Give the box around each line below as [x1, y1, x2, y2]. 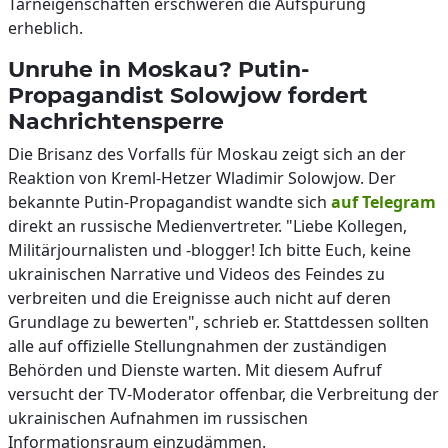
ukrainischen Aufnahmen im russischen [8, 407, 308, 429]
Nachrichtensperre [8, 108, 224, 134]
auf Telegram [331, 191, 436, 213]
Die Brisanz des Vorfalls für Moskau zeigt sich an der [8, 143, 406, 165]
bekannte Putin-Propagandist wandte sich [8, 191, 331, 213]
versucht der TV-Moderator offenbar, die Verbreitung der [8, 383, 439, 405]
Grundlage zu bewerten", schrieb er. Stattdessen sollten [8, 311, 429, 333]
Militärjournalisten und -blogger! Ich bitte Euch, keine [8, 239, 411, 261]
